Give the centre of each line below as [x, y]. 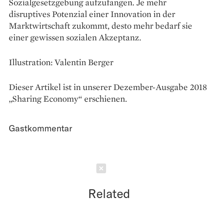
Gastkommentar [40, 128]
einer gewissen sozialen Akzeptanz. [75, 37]
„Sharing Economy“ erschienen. [68, 99]
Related [109, 193]
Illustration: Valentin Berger [61, 62]
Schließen [137, 169]
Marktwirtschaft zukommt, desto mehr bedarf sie [100, 26]
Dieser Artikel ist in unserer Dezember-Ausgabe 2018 [108, 87]
